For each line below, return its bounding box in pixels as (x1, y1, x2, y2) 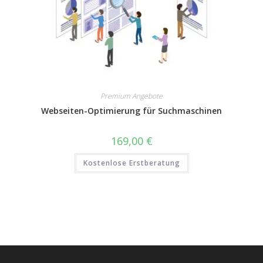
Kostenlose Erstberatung (83, 158, 180, 168)
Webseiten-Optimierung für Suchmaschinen (41, 105, 222, 116)
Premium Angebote (100, 91, 163, 101)
